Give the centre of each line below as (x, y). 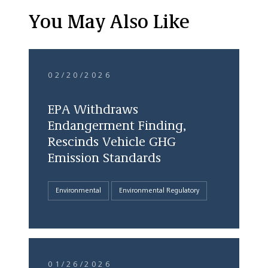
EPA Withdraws (93, 110)
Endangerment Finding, (117, 126)
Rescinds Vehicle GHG (112, 142)
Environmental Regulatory (159, 191)
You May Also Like (109, 23)
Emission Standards (104, 159)
